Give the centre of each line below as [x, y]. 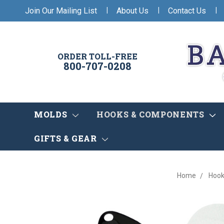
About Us [132, 10]
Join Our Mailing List [61, 10]
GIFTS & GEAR [67, 138]
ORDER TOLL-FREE [97, 56]
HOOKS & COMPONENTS [151, 114]
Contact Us [187, 10]
